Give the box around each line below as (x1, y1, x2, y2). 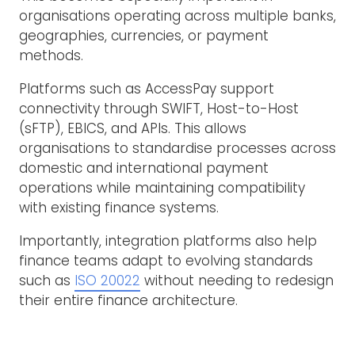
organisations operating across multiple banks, (19, 6, 336, 25)
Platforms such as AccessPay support (19, 78, 274, 98)
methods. (19, 45, 83, 65)
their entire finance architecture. (19, 290, 238, 310)
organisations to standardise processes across (19, 138, 336, 158)
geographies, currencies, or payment (19, 25, 269, 45)
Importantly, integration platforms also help (19, 231, 317, 250)
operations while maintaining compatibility (19, 177, 305, 197)
